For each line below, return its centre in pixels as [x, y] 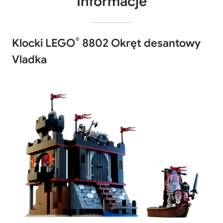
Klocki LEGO [44, 43]
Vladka [29, 59]
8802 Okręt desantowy [140, 43]
